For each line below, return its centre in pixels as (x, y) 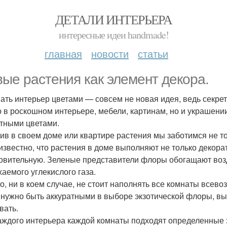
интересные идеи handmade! (113, 35)
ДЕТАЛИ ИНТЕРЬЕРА (113, 19)
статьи (153, 53)
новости (110, 53)
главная (63, 53)
